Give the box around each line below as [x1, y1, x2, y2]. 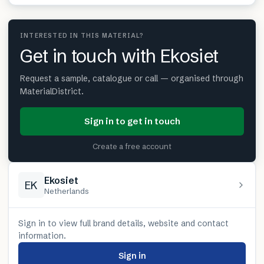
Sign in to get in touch [84, 115, 180, 127]
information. [18, 230, 66, 242]
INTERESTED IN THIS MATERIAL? [20, 32, 144, 40]
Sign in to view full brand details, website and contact [18, 218, 229, 229]
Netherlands [44, 186, 89, 196]
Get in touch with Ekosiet [20, 45, 219, 68]
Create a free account [93, 141, 171, 151]
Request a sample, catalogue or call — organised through [20, 73, 243, 84]
